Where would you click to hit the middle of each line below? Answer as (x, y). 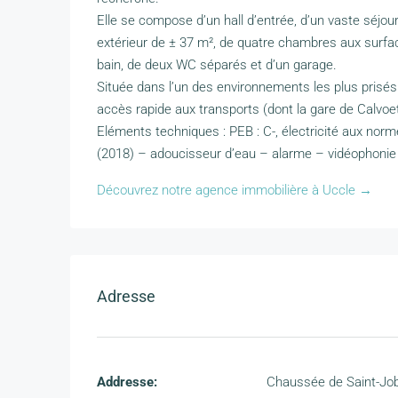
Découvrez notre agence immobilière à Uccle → (235, 191)
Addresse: (127, 382)
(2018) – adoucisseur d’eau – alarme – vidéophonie (247, 154)
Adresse (126, 296)
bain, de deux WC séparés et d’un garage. (217, 65)
